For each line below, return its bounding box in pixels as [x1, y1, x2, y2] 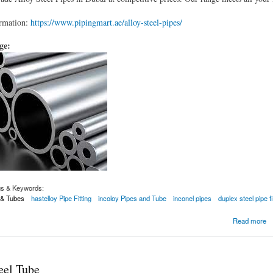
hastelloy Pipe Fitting [30, 193, 91, 204]
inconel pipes [173, 193, 212, 204]
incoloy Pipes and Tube [97, 193, 166, 204]
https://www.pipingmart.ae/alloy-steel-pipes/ [30, 16, 182, 28]
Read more [232, 216, 266, 226]
